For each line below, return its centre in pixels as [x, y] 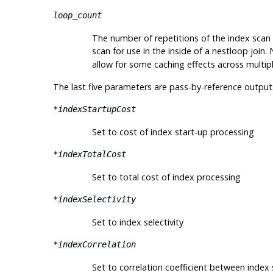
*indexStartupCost [94, 109]
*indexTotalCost [89, 154]
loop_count [77, 15]
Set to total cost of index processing [166, 177]
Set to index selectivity [137, 222]
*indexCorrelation [94, 244]
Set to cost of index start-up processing [173, 132]
